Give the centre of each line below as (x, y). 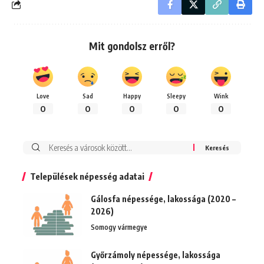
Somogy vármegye (119, 227)
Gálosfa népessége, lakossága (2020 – (163, 199)
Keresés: (57, 147)
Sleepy (176, 95)
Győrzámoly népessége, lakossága (156, 255)
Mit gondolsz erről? (132, 46)
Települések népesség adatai (87, 176)
